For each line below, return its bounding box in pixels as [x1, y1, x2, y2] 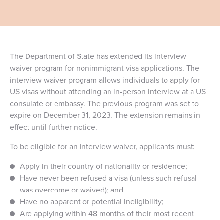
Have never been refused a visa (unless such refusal [20, 172, 197, 183]
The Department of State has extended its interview [10, 51, 186, 61]
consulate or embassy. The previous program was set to [10, 98, 199, 109]
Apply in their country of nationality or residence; [20, 161, 187, 171]
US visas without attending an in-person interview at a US [10, 86, 206, 97]
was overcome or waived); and [20, 184, 123, 195]
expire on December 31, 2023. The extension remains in [10, 110, 200, 120]
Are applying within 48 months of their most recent [20, 208, 194, 219]
